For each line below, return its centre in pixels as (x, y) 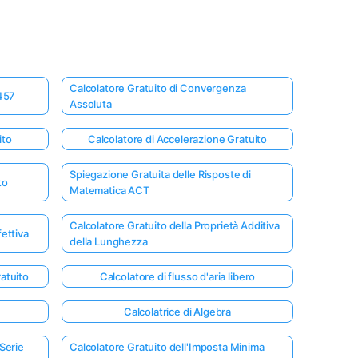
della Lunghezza (109, 241)
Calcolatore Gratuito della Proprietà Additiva (175, 225)
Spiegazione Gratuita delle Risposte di (160, 174)
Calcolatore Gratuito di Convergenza (158, 88)
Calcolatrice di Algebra (177, 311)
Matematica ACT (109, 190)
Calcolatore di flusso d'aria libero (177, 276)
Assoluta (91, 103)
